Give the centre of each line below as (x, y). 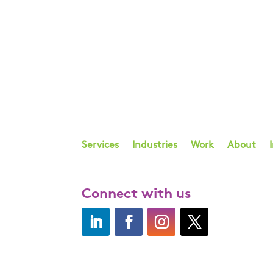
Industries (155, 146)
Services (101, 146)
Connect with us (137, 195)
